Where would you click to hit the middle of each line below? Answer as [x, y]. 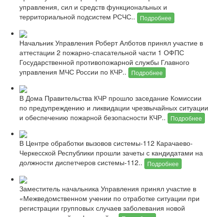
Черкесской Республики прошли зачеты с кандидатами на [111, 153]
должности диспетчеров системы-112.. [82, 163]
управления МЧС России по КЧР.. [74, 72]
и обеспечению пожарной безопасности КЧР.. [93, 117]
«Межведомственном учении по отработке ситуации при [109, 198]
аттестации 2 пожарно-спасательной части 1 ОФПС [102, 53]
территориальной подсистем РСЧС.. [78, 17]
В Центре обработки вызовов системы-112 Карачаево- [106, 143]
